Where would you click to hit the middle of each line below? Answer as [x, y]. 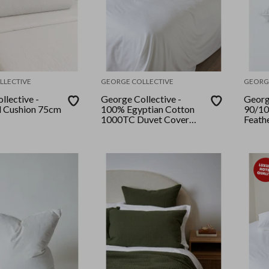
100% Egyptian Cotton [148, 109]
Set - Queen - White [141, 130]
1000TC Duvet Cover [145, 119]
